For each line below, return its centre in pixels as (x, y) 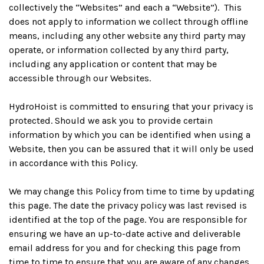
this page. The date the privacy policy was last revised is (128, 205)
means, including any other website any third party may (127, 36)
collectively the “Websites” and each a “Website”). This (125, 7)
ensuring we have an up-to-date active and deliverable (125, 234)
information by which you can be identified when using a (130, 135)
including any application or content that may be (113, 64)
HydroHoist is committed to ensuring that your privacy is (131, 106)
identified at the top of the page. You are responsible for (128, 220)
